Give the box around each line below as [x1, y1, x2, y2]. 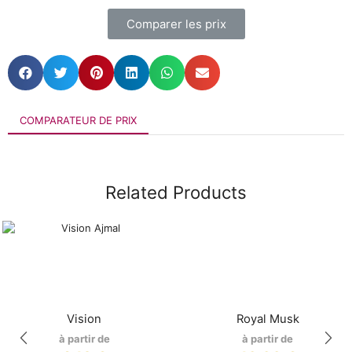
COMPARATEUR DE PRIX [20, 113, 137, 126]
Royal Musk [236, 312, 299, 327]
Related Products [105, 181, 247, 203]
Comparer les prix [126, 16, 226, 31]
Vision [67, 312, 102, 327]
